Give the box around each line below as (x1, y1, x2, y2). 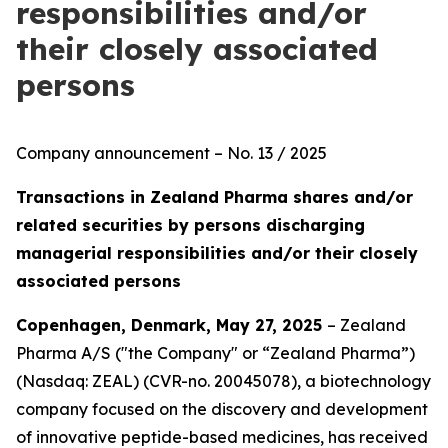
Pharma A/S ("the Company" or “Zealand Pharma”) (16, 343, 415, 363)
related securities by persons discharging (16, 215, 365, 235)
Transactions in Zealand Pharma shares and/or (16, 187, 413, 207)
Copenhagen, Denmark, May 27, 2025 (16, 315, 327, 335)
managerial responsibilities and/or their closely (16, 243, 418, 263)
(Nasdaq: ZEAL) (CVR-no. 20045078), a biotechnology (16, 371, 431, 391)
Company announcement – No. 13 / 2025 (16, 143, 327, 163)
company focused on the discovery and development (16, 399, 428, 419)
